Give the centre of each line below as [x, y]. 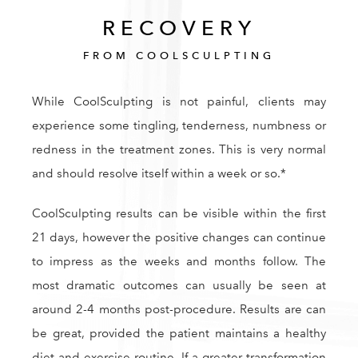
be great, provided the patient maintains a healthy [179, 333]
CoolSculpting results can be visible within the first [179, 213]
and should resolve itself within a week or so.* [159, 173]
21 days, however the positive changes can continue [179, 237]
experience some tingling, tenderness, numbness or [179, 125]
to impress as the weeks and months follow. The [179, 261]
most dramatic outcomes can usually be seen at [179, 285]
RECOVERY [179, 27]
